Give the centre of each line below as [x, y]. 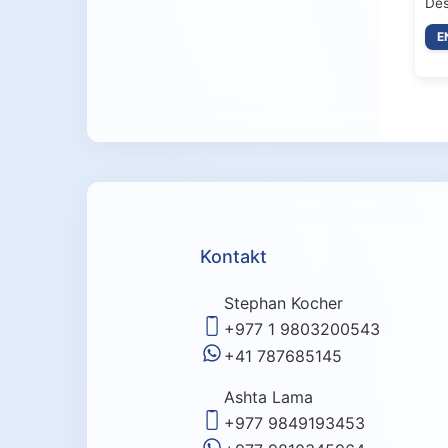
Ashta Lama [268, 396]
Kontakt [233, 256]
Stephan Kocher [283, 302]
